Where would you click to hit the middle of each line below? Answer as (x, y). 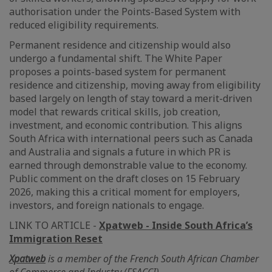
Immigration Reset (56, 239)
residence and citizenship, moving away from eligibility (135, 85)
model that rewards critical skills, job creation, (115, 112)
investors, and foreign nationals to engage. (107, 205)
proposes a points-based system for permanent (117, 72)
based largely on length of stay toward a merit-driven (131, 98)
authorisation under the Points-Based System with (125, 12)
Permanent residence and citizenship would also (120, 45)
